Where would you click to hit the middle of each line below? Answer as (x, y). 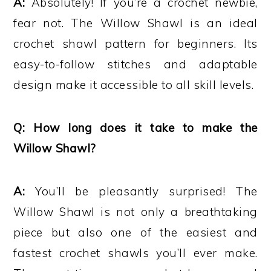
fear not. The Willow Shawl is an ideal (135, 23)
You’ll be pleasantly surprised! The (146, 191)
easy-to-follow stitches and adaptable (135, 64)
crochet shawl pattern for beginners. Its (135, 44)
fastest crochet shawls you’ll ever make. (135, 253)
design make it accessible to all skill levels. (134, 85)
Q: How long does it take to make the (135, 128)
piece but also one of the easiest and (135, 232)
